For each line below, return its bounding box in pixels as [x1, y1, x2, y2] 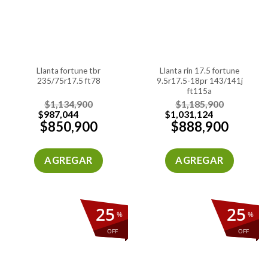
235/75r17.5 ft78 [36, 75, 100, 86]
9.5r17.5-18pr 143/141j [156, 75, 243, 86]
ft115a [187, 86, 212, 96]
